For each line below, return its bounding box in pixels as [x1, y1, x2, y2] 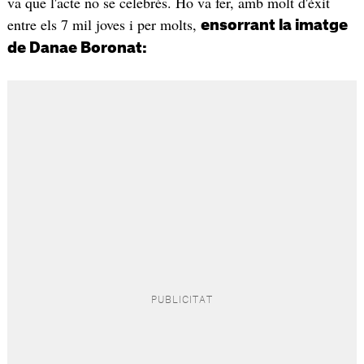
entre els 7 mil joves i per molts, [6, 14, 201, 34]
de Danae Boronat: [6, 40, 147, 55]
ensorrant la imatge [200, 17, 348, 32]
